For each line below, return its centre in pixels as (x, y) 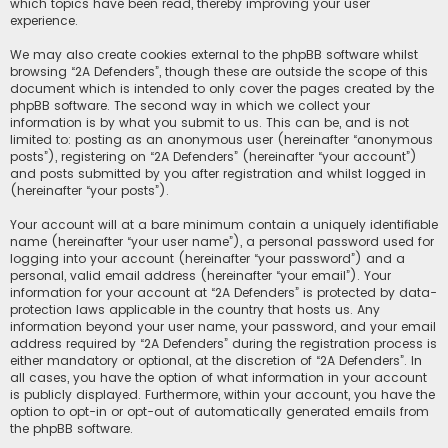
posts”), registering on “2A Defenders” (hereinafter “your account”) (213, 157)
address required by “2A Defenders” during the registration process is (223, 344)
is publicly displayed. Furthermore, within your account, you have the (222, 395)
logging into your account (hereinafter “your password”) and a (207, 259)
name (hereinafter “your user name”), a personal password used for (222, 242)
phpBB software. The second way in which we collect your (190, 106)
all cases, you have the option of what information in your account (218, 378)
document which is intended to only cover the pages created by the (222, 89)
